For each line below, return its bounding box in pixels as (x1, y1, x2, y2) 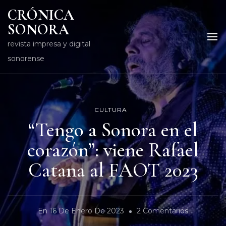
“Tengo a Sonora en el (28, 118, 198, 142)
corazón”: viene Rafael (27, 138, 199, 162)
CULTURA (94, 106, 127, 114)
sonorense (8, 54, 44, 63)
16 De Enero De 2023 (49, 206, 124, 216)
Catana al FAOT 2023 (28, 158, 198, 183)
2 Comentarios (137, 206, 188, 216)
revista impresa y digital (8, 39, 90, 48)
